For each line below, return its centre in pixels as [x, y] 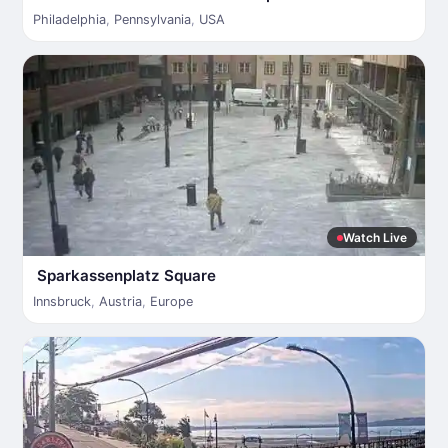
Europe [171, 301]
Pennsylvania [152, 19]
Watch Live [375, 237]
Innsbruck [62, 301]
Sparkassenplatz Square [126, 275]
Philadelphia [69, 19]
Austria [120, 301]
